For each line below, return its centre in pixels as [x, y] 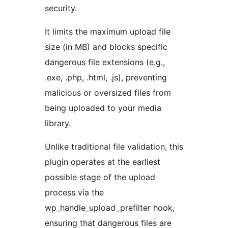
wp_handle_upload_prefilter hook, [110, 208]
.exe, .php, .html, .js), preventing [106, 78]
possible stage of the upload [100, 177]
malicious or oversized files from [108, 93]
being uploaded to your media [103, 108]
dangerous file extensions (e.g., [105, 62]
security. [61, 8]
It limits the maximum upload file [108, 32]
